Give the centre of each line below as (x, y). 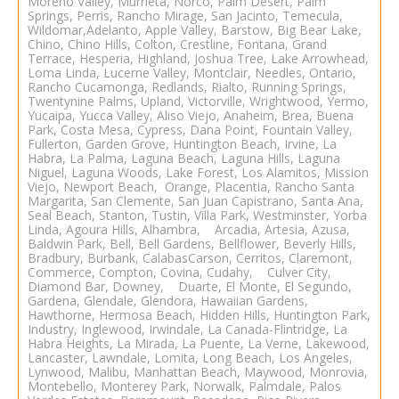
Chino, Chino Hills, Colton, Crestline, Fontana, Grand (177, 45)
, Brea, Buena (314, 116)
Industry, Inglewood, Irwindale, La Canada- (151, 330)
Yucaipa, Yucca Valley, (92, 116)
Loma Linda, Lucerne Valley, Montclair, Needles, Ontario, (192, 73)
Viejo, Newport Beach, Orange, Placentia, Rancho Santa (191, 187)
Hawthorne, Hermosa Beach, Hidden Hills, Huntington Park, (199, 315)
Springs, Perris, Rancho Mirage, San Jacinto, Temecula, (185, 16)
